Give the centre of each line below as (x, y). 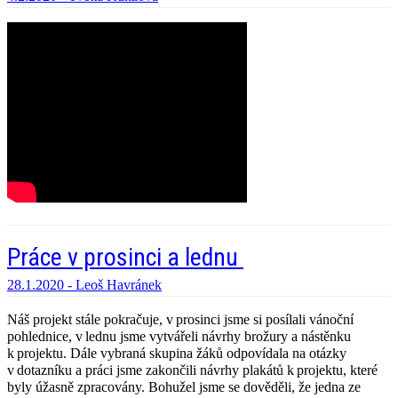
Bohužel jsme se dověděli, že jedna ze (253, 387)
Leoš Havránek (119, 285)
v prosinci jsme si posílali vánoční (258, 320)
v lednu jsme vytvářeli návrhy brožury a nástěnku (211, 337)
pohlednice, (40, 337)
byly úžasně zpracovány (74, 387)
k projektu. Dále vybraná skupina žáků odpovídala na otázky (177, 354)
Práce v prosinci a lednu (125, 258)
